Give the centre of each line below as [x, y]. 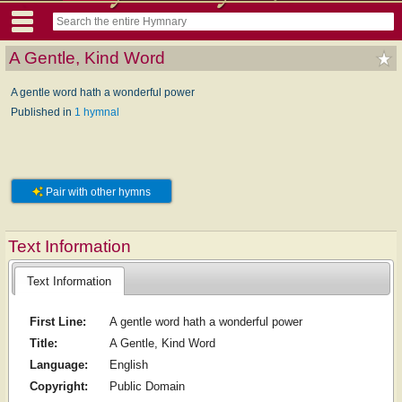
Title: [43, 344]
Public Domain [147, 387]
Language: [58, 365]
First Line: [57, 322]
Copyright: [58, 387]
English [128, 365]
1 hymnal [97, 112]
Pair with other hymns [97, 192]
